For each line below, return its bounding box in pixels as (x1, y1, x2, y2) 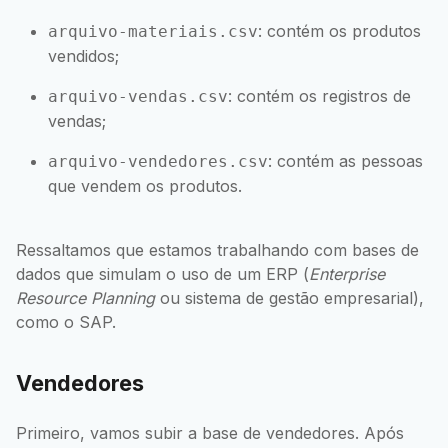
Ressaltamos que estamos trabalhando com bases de (16, 239, 419, 260)
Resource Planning (16, 287, 155, 308)
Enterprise (309, 263, 385, 284)
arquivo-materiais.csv (48, 21, 258, 41)
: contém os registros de (228, 85, 411, 106)
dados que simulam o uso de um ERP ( (16, 263, 309, 284)
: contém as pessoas (268, 150, 423, 171)
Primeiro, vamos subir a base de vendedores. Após (16, 422, 404, 443)
